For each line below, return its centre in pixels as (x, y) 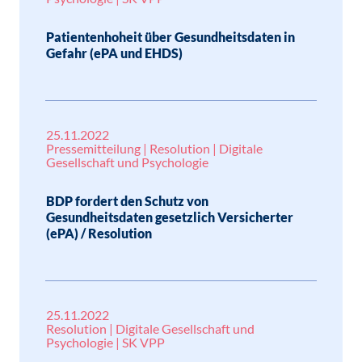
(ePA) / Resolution (99, 233)
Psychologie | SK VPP (105, 342)
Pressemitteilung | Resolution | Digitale (154, 148)
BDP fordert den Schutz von (127, 201)
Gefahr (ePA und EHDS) (114, 53)
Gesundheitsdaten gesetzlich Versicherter (170, 217)
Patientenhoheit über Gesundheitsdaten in (170, 37)
